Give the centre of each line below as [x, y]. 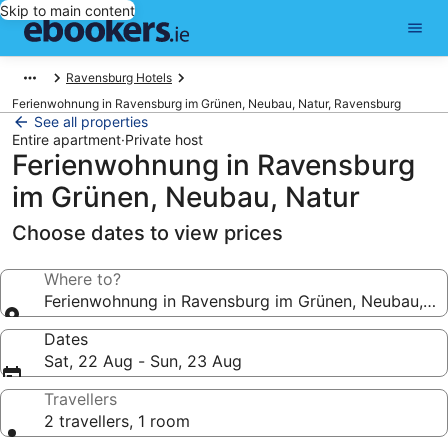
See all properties [91, 121]
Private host [164, 139]
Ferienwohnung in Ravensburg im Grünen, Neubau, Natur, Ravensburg [206, 103]
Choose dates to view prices [147, 233]
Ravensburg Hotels [119, 77]
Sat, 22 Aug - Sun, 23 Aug [143, 361]
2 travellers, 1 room [117, 421]
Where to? [82, 279]
